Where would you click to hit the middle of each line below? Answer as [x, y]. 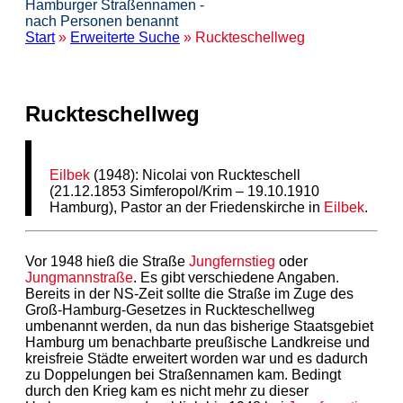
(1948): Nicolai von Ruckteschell [196, 175]
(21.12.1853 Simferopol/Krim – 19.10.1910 [185, 191]
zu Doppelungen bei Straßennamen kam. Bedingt [183, 374]
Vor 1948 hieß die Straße [107, 261]
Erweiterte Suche [125, 37]
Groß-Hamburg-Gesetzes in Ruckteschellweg [170, 309]
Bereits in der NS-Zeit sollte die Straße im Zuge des [189, 293]
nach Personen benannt [102, 21]
